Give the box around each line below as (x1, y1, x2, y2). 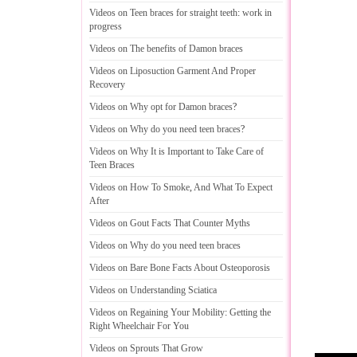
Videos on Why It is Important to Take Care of (89, 146, 264, 157)
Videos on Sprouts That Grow (89, 343, 203, 354)
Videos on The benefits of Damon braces (89, 43, 243, 54)
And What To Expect (194, 182, 273, 193)
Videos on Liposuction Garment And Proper (89, 65, 256, 76)
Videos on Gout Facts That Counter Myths (89, 218, 250, 229)
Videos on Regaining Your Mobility (89, 307, 225, 318)
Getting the (229, 307, 271, 318)
